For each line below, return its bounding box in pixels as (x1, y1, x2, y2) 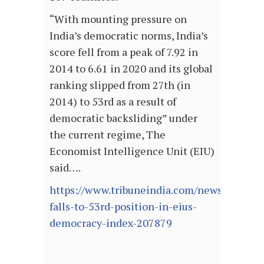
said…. (49, 160, 81, 175)
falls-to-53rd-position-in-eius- (49, 199, 197, 214)
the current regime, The (49, 127, 166, 142)
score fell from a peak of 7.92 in (49, 45, 198, 60)
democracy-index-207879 (49, 216, 172, 230)
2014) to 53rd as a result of (49, 94, 176, 109)
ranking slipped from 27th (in (49, 78, 190, 93)
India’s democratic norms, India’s (49, 28, 208, 43)
